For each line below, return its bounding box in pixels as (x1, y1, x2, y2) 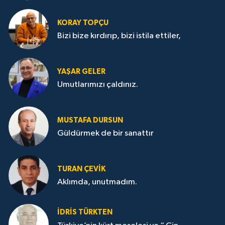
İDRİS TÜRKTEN (57, 208, 113, 216)
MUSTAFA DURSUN (57, 116, 123, 124)
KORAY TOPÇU (57, 19, 108, 27)
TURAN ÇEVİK (57, 165, 105, 173)
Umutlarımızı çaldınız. (57, 80, 138, 89)
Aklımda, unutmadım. (57, 178, 137, 186)
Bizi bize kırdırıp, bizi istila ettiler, (57, 32, 181, 40)
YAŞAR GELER (57, 67, 105, 75)
